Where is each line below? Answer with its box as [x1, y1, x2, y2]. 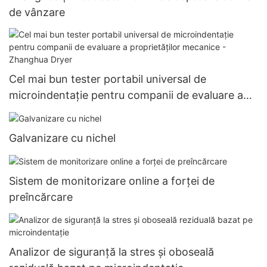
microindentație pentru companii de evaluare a [9, 89, 243, 102]
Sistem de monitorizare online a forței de [9, 175, 215, 188]
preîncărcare [9, 191, 73, 204]
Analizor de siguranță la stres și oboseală [9, 245, 214, 258]
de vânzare [9, 5, 65, 18]
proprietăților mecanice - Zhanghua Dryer [9, 105, 219, 118]
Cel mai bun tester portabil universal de [9, 73, 206, 86]
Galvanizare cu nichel [9, 132, 116, 145]
